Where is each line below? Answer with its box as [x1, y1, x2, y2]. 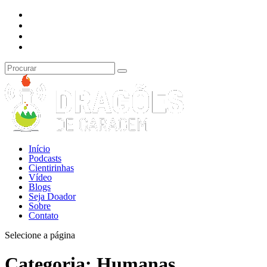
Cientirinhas [29, 163, 74, 173]
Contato [29, 210, 58, 221]
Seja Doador [29, 191, 76, 201]
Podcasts [29, 153, 61, 163]
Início [29, 144, 50, 154]
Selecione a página [5, 230, 75, 240]
